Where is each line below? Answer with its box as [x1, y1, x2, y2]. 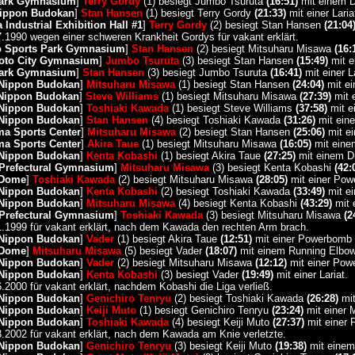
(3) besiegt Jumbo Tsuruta [143, 67, 270, 78]
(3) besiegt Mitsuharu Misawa [202, 209, 344, 221]
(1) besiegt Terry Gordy [142, 7, 254, 19]
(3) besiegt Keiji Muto [170, 340, 275, 352]
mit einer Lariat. [273, 269, 348, 281]
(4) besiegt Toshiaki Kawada [147, 114, 284, 126]
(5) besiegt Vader [120, 245, 205, 257]
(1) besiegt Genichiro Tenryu [136, 304, 272, 316]
